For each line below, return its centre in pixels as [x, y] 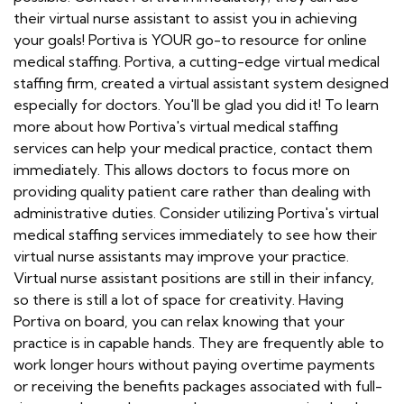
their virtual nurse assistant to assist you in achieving [185, 18]
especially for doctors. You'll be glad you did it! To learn [196, 105]
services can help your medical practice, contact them [193, 148]
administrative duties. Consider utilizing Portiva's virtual [196, 213]
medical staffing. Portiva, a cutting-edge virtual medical [197, 61]
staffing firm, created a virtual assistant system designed [201, 83]
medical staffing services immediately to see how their [195, 234]
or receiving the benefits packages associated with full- [198, 386]
